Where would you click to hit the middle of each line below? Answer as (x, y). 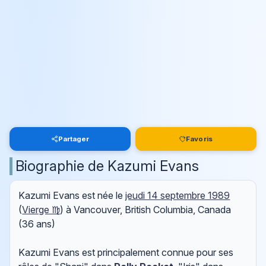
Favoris (199, 139)
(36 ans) (37, 224)
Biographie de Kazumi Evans (107, 166)
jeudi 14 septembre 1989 (178, 196)
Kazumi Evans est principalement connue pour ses (126, 253)
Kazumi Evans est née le (72, 196)
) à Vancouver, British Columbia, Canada (146, 210)
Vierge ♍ (41, 210)
